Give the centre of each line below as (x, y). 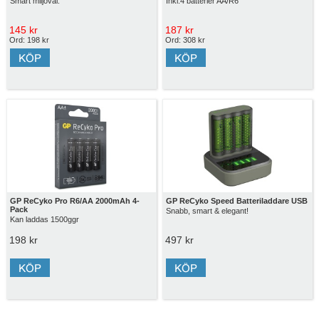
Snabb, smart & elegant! (208, 210)
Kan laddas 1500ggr (44, 219)
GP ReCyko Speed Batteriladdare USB (237, 200)
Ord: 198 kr (29, 40)
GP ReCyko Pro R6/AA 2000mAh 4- (74, 200)
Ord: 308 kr (185, 40)
